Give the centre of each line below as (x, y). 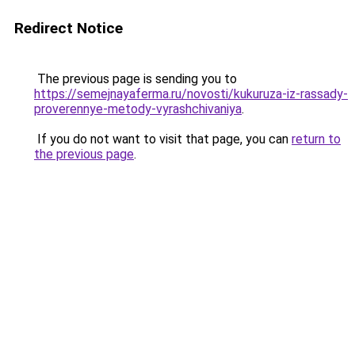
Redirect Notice (69, 28)
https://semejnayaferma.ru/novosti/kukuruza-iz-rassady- (191, 94)
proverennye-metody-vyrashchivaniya (138, 109)
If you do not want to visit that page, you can (163, 139)
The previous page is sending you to (136, 79)
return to (316, 139)
